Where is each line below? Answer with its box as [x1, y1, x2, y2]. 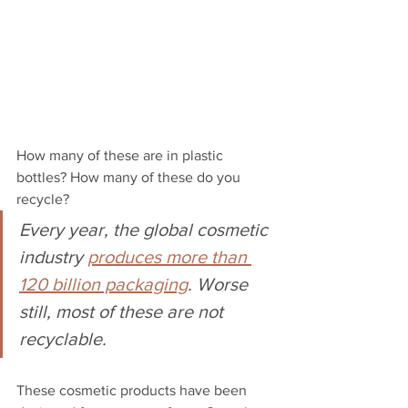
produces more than [87, 247, 251, 267]
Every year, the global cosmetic [19, 219, 272, 240]
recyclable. [19, 329, 111, 349]
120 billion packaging [19, 274, 188, 294]
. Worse [188, 274, 252, 294]
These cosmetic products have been [16, 382, 250, 398]
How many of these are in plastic [16, 148, 227, 163]
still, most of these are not [19, 301, 228, 321]
